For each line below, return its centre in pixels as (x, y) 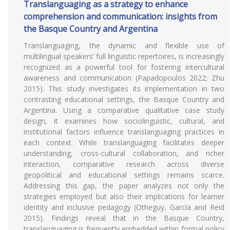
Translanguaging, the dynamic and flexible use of (124, 45)
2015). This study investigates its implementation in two (124, 89)
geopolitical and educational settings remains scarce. (124, 175)
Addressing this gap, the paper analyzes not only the (124, 186)
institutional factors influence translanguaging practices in (124, 132)
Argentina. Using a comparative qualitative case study (124, 110)
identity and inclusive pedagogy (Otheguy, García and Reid (124, 207)
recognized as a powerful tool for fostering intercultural (124, 67)
